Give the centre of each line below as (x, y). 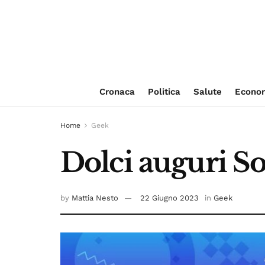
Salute (207, 92)
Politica (164, 92)
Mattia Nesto (95, 198)
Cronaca (117, 92)
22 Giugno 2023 (169, 198)
